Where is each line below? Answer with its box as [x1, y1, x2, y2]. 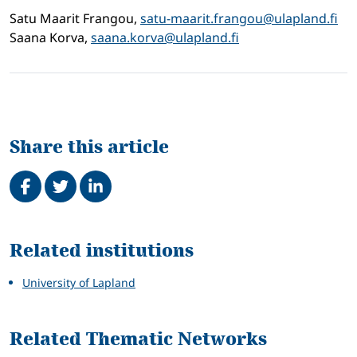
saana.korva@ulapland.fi [91, 29, 239, 47]
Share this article [10, 134, 169, 161]
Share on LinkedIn [79, 159, 212, 182]
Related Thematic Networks [10, 326, 267, 353]
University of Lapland [22, 275, 135, 291]
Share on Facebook [9, 159, 149, 182]
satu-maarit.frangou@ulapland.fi [140, 10, 338, 28]
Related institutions [10, 237, 194, 265]
